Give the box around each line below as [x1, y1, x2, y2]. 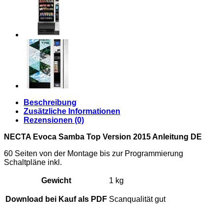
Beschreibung [24, 98, 77, 107]
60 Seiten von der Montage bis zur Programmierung [4, 149, 183, 158]
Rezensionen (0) [24, 116, 84, 125]
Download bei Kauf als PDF [5, 195, 107, 204]
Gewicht [41, 176, 71, 185]
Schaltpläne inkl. [4, 158, 62, 167]
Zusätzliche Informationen [24, 107, 120, 116]
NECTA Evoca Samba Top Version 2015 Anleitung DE [4, 133, 202, 141]
